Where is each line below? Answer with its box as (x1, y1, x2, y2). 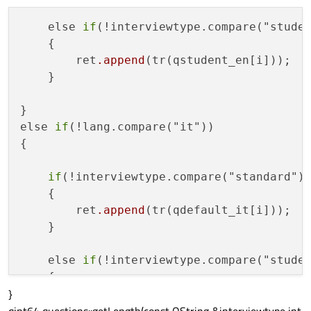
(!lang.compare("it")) (69, 120, 215, 134)
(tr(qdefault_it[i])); (145, 203, 291, 217)
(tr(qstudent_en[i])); (145, 53, 291, 67)
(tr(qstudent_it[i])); (145, 287, 291, 301)
